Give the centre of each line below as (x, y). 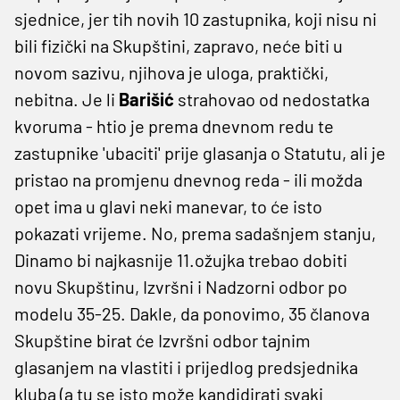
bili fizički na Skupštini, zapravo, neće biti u (179, 45)
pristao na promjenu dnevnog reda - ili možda (188, 179)
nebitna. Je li (67, 99)
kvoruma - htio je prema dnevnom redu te (174, 125)
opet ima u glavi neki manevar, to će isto (168, 206)
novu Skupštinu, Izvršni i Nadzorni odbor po (181, 286)
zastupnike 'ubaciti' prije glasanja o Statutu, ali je (200, 152)
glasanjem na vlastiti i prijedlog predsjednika (186, 367)
